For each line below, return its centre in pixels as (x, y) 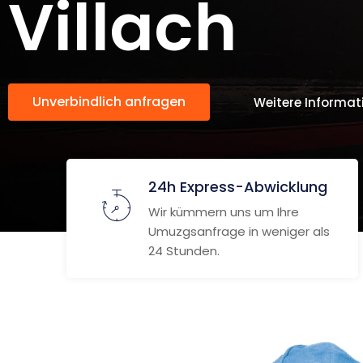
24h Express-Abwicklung (238, 187)
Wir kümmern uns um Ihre (224, 212)
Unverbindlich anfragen (109, 102)
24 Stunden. (184, 251)
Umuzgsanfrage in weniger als (239, 231)
